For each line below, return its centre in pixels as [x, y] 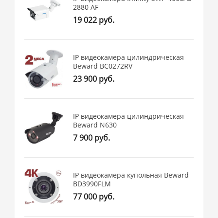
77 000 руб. [94, 197]
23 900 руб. [94, 79]
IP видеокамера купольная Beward [131, 175]
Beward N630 [95, 125]
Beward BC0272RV [103, 66]
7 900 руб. [92, 138]
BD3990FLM [92, 184]
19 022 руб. [94, 20]
